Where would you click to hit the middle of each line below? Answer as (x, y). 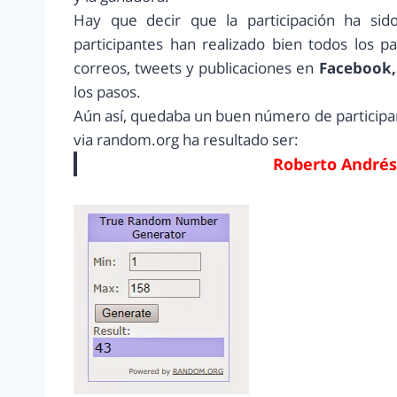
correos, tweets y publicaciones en (194, 67)
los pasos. (107, 91)
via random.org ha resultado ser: (186, 139)
